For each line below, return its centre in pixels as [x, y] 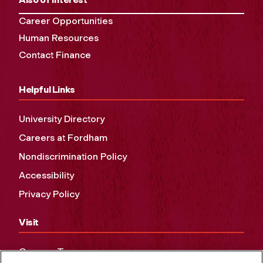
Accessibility [46, 176]
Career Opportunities [66, 21]
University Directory [62, 119]
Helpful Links [47, 90]
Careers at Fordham [63, 138]
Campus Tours [50, 252]
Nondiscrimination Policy [73, 157]
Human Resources [59, 38]
